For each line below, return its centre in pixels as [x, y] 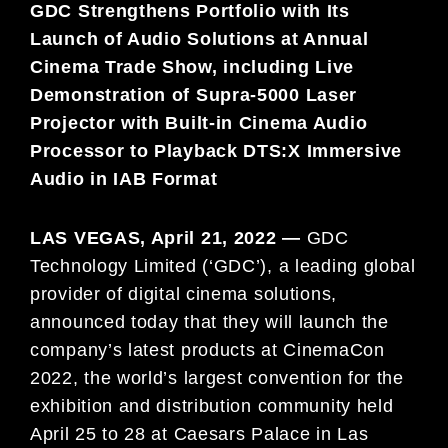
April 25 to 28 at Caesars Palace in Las [199, 434]
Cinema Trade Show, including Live [192, 67]
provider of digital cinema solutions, [183, 294]
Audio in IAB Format [124, 179]
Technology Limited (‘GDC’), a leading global [223, 266]
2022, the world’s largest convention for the [217, 378]
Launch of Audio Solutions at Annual [199, 39]
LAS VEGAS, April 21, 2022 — [168, 238]
